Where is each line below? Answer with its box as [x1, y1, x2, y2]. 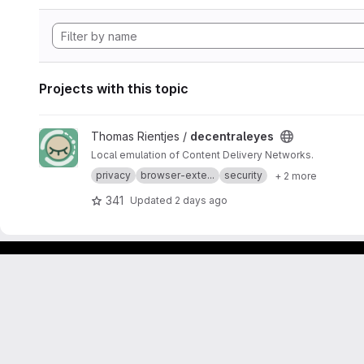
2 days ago [175, 193, 227, 206]
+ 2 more [275, 169, 317, 182]
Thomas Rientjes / [91, 129, 190, 143]
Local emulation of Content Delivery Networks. [91, 149, 314, 161]
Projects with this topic [39, 80, 188, 97]
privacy [96, 169, 131, 181]
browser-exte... [141, 169, 214, 181]
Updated [130, 193, 175, 206]
